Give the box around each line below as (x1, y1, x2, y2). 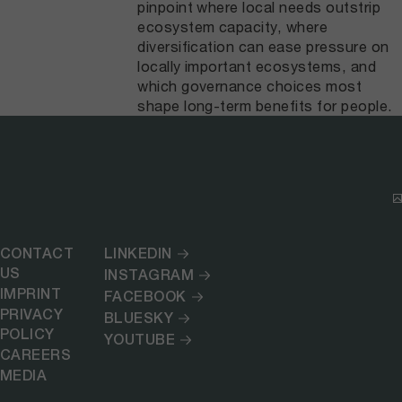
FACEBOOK (103, 288, 187, 306)
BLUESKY (103, 310, 174, 328)
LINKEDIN (103, 245, 172, 263)
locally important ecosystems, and (137, 57, 377, 75)
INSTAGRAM (103, 267, 195, 284)
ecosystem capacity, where (137, 18, 328, 36)
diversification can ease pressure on (137, 38, 389, 56)
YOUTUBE (103, 331, 176, 349)
